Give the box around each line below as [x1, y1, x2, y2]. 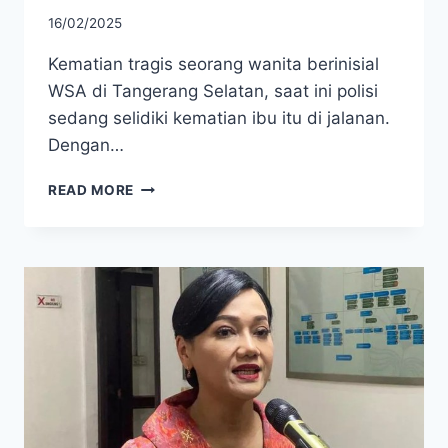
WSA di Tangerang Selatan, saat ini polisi [48, 81, 378, 102]
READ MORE [48, 182, 135, 199]
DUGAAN [133, 219, 198, 236]
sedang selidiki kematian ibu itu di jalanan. [48, 108, 390, 129]
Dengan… [48, 135, 124, 156]
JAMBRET [133, 240, 203, 257]
